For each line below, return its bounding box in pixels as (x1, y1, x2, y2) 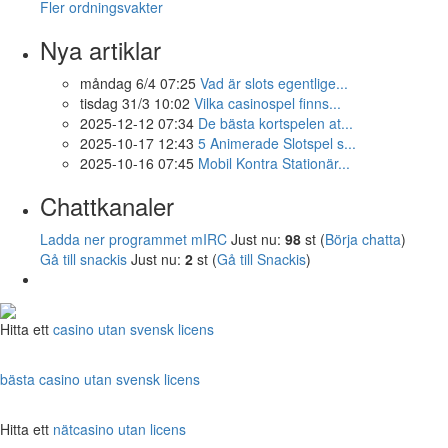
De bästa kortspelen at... (198, 112, 353, 133)
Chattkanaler (40, 187, 174, 223)
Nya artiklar (40, 31, 161, 67)
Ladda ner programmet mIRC (40, 228, 227, 249)
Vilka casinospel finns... (194, 92, 341, 113)
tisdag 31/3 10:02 (80, 92, 190, 113)
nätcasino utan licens (53, 418, 186, 439)
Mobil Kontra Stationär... (198, 152, 350, 173)
